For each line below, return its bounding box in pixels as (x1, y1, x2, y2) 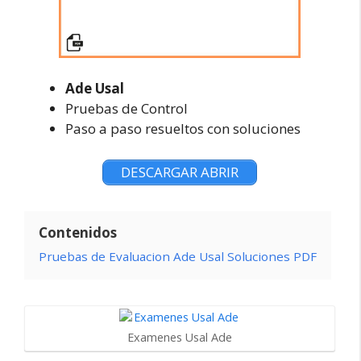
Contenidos (39, 223, 117, 242)
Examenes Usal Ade (127, 329, 232, 345)
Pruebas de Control (65, 99, 188, 118)
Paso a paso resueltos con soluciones (65, 119, 301, 138)
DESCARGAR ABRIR (121, 162, 239, 181)
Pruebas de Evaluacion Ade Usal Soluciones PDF (39, 248, 317, 264)
